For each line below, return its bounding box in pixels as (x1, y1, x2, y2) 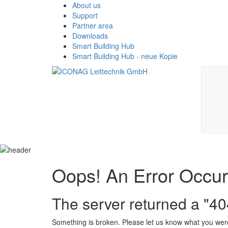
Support (72, 10, 98, 20)
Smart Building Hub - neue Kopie (72, 51, 178, 61)
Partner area (72, 20, 113, 31)
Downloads (72, 31, 108, 41)
